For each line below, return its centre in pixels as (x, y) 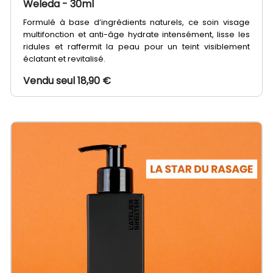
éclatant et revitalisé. (65, 58)
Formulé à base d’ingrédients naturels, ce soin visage (136, 22)
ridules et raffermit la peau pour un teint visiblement (136, 46)
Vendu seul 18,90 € (67, 80)
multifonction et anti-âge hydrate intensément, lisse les (136, 34)
